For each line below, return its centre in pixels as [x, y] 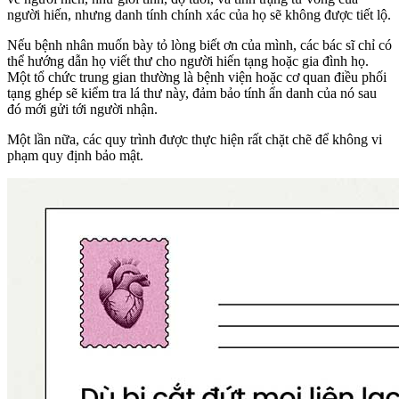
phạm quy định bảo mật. [75, 156]
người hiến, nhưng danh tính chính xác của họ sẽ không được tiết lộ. [199, 15]
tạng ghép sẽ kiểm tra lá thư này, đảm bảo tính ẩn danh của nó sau [192, 94]
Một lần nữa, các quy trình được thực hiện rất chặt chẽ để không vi [195, 140]
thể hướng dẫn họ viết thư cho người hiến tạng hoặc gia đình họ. [188, 61]
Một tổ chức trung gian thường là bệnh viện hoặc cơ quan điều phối [197, 77]
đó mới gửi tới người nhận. [82, 110]
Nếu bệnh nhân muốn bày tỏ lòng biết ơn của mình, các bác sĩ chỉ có [199, 45]
